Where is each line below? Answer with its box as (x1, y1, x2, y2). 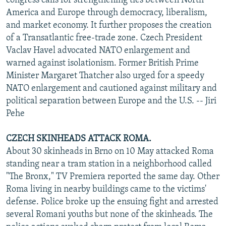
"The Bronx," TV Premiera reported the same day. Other (6, 172, 219, 182)
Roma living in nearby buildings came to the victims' (6, 184, 206, 194)
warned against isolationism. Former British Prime (6, 58, 199, 68)
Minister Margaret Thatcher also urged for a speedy (6, 71, 204, 81)
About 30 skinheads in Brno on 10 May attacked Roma (6, 146, 214, 156)
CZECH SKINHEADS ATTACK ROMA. (6, 134, 151, 144)
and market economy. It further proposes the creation (6, 20, 211, 30)
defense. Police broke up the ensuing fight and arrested (6, 197, 218, 207)
